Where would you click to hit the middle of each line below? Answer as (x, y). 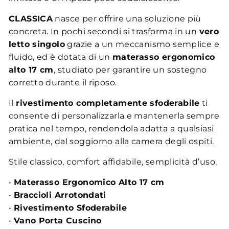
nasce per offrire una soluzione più (127, 19)
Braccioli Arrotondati (60, 195)
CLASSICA (31, 19)
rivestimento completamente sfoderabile (108, 103)
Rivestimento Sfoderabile (70, 208)
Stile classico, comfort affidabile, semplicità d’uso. (113, 162)
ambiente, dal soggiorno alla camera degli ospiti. (111, 141)
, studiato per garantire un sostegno (130, 70)
